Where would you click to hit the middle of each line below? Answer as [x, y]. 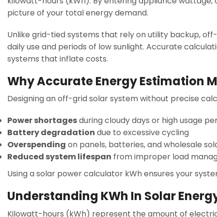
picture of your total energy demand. [78, 13]
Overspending [37, 145]
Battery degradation [51, 133]
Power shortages [42, 121]
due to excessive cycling [142, 133]
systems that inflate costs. [58, 59]
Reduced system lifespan [59, 157]
